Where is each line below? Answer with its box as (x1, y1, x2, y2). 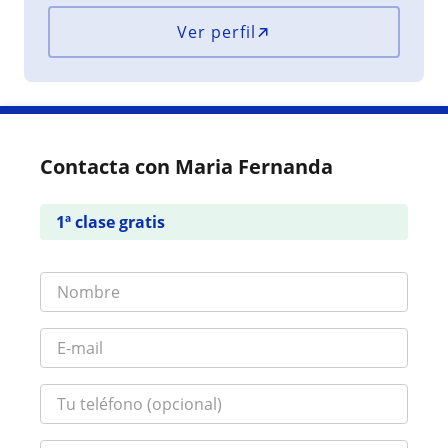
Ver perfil (177, 21, 257, 43)
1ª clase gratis (56, 211, 165, 233)
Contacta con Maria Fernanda (40, 153, 333, 180)
